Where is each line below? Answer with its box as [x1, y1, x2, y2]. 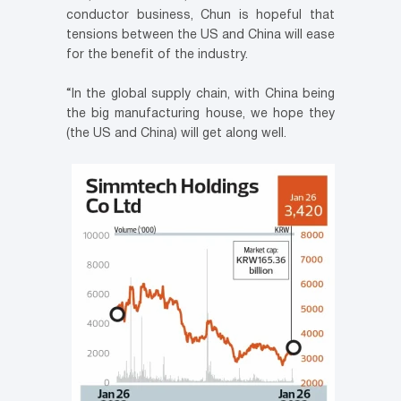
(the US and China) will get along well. [66, 128, 286, 141]
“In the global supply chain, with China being [66, 89, 335, 101]
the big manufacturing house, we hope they [66, 108, 335, 121]
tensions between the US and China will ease [66, 30, 335, 42]
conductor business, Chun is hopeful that [66, 10, 335, 22]
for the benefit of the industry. [66, 49, 248, 62]
